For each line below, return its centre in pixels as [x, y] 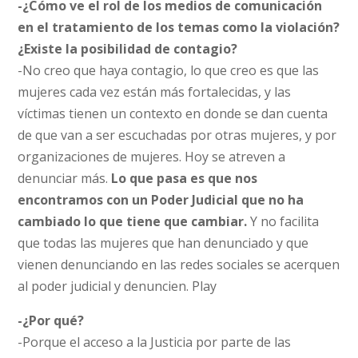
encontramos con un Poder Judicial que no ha [161, 199]
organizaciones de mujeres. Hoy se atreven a [152, 156]
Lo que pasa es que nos [183, 178]
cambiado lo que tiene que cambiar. [133, 221]
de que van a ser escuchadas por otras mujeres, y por [177, 135]
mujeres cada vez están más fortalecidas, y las [155, 91]
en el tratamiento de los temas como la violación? [179, 27]
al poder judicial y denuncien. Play [117, 286]
